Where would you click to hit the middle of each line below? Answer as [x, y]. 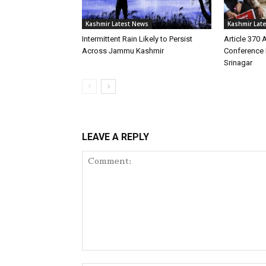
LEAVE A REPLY [115, 137]
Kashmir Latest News [117, 23]
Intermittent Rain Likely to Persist [137, 39]
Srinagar [238, 62]
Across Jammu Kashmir [123, 50]
